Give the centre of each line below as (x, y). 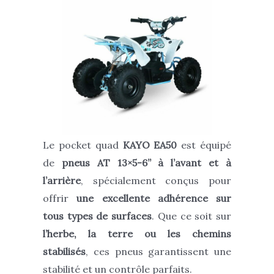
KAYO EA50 (150, 145)
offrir (60, 198)
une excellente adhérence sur (154, 198)
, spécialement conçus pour (156, 180)
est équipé (204, 145)
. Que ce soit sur (192, 216)
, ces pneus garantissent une (158, 251)
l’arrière (62, 180)
